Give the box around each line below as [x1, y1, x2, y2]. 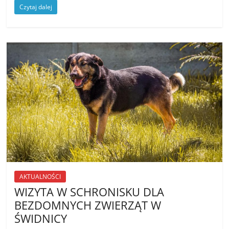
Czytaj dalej [19, 2, 53, 11]
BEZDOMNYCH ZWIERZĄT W [14, 197, 162, 213]
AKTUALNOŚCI [19, 172, 61, 181]
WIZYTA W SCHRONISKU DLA [14, 184, 165, 199]
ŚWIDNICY [14, 210, 67, 226]
